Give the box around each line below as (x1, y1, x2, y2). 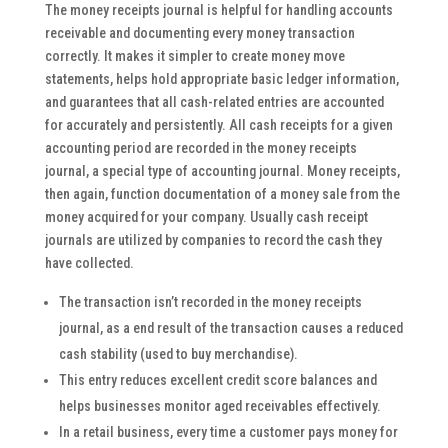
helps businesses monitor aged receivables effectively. (58, 397, 381, 414)
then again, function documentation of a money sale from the (44, 185, 400, 202)
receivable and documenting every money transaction (44, 24, 355, 41)
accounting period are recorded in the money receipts (44, 139, 357, 156)
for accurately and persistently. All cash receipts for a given (44, 116, 393, 133)
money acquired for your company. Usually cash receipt (44, 208, 368, 225)
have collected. (44, 254, 134, 271)
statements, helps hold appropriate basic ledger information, (44, 70, 399, 87)
